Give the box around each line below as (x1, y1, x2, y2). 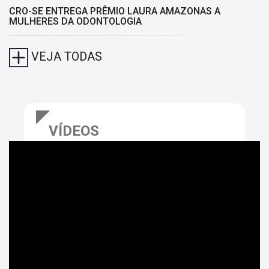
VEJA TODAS (28, 49, 102, 64)
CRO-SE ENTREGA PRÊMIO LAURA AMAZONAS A (9, 5, 220, 17)
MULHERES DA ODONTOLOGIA (9, 16, 142, 27)
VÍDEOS (49, 122, 99, 139)
